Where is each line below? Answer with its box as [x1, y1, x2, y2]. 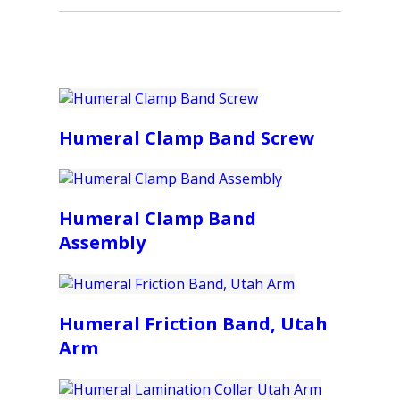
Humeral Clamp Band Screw [59, 125, 314, 150]
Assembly [59, 230, 146, 255]
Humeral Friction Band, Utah [59, 312, 328, 337]
